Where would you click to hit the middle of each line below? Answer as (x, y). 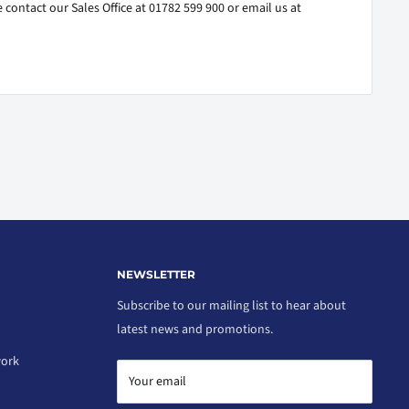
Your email (158, 381)
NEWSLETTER (157, 275)
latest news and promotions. (195, 329)
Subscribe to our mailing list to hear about (232, 305)
